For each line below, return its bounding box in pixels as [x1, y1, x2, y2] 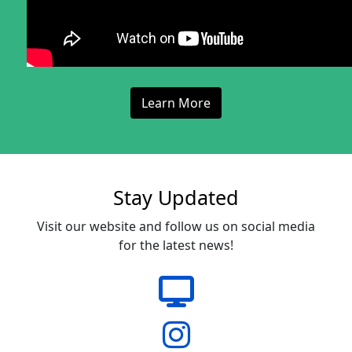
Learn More [141, 94, 211, 112]
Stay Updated [113, 184, 239, 211]
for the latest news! [119, 236, 233, 254]
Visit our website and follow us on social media [37, 218, 315, 235]
